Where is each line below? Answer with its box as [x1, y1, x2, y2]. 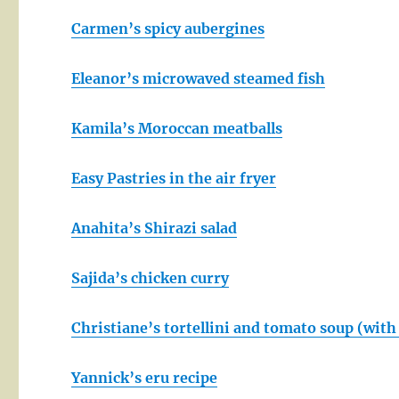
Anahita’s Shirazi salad [71, 219, 238, 238]
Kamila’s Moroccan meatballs [71, 119, 283, 138]
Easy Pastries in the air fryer [71, 169, 277, 188]
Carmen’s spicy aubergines [71, 20, 265, 38]
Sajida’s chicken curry [71, 269, 230, 288]
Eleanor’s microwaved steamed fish [71, 69, 326, 88]
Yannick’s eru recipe [71, 369, 218, 387]
